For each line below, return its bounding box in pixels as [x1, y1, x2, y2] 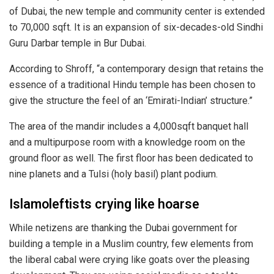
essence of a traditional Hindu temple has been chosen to [9, 78, 256, 91]
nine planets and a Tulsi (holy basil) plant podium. [9, 168, 218, 180]
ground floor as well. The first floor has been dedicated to [9, 152, 253, 164]
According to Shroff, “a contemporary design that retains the [9, 62, 264, 75]
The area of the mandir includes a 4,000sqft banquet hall [9, 120, 248, 132]
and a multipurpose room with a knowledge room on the [9, 136, 245, 148]
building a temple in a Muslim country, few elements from [9, 237, 253, 250]
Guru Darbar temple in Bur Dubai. [9, 37, 146, 49]
